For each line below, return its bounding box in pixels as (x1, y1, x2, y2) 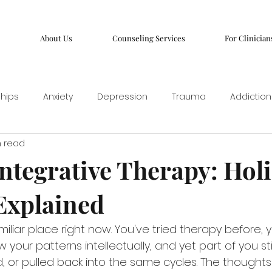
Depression (97, 90, 148, 103)
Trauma (172, 90, 206, 103)
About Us (40, 33, 73, 43)
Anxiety (43, 90, 73, 103)
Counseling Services (112, 33, 185, 43)
